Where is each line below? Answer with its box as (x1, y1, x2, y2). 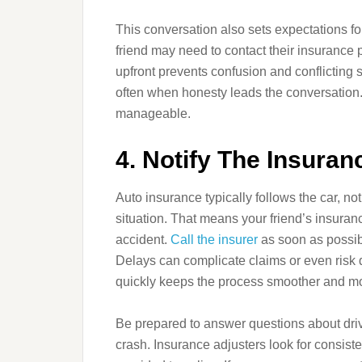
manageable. (116, 107, 191, 120)
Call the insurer (170, 233, 258, 246)
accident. (116, 233, 170, 246)
